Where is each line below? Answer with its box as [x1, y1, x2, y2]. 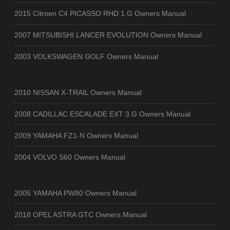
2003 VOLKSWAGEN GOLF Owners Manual [14, 52, 158, 61]
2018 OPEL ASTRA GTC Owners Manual [14, 210, 147, 219]
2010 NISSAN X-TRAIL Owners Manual [14, 88, 142, 97]
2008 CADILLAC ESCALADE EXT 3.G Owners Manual [14, 109, 190, 118]
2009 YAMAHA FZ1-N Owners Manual [14, 131, 138, 140]
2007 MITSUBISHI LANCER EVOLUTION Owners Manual [14, 30, 202, 39]
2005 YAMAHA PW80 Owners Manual [14, 188, 137, 197]
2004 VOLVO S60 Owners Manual [14, 152, 125, 161]
